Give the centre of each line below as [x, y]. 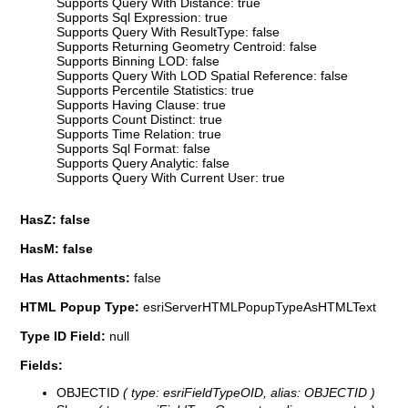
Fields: [41, 365]
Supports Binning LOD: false [138, 61]
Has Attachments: [77, 277]
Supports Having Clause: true [141, 104]
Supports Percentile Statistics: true [155, 90]
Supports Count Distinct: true [139, 119]
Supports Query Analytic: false [143, 163]
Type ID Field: [65, 336]
